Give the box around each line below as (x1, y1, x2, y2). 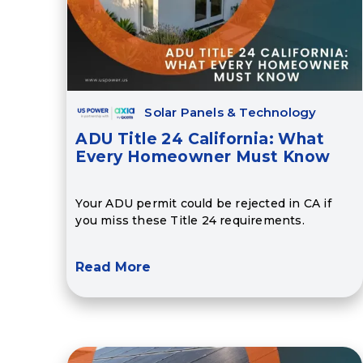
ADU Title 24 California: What (75, 130, 324, 149)
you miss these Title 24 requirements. (75, 212, 305, 228)
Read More (75, 259, 152, 275)
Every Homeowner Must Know (75, 147, 331, 167)
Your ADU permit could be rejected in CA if (75, 195, 331, 211)
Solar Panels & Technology (144, 105, 317, 121)
